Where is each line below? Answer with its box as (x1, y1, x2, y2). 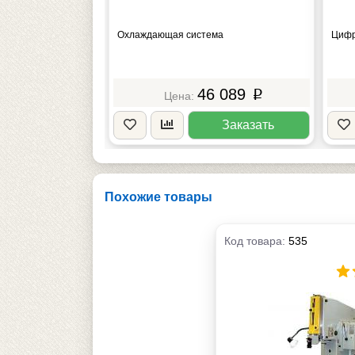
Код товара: (224, 234, 288, 247)
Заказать (222, 117, 274, 132)
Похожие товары (105, 189, 212, 204)
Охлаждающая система (117, 29, 223, 40)
